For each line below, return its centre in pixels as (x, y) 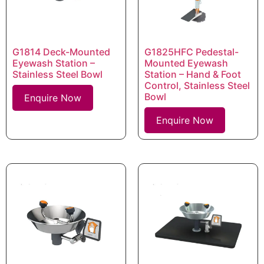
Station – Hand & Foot (193, 74)
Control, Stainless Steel (197, 85)
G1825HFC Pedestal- (192, 52)
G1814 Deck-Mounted (61, 52)
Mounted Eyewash (186, 63)
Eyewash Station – (54, 63)
